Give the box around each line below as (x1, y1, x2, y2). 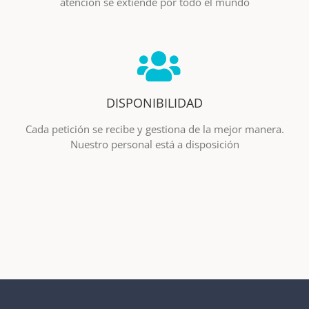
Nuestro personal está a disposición (70, 137, 239, 152)
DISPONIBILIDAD (106, 94, 203, 112)
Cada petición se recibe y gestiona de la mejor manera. (25, 122, 284, 137)
